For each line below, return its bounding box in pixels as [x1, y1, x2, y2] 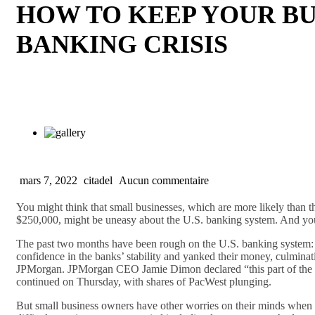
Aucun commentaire [119, 174, 209, 186]
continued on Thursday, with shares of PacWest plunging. [16, 275, 271, 288]
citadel [84, 174, 115, 186]
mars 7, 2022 [20, 174, 80, 186]
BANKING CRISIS [16, 30, 228, 58]
